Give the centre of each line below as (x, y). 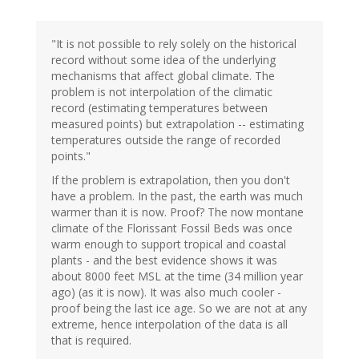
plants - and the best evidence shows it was (164, 260)
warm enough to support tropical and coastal (169, 244)
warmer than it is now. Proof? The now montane (177, 212)
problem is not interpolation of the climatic (162, 92)
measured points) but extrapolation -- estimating (177, 124)
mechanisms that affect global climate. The (163, 76)
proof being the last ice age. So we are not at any (179, 309)
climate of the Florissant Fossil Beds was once (172, 228)
